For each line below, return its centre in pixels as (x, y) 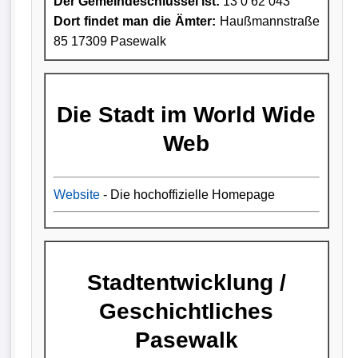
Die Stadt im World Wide (187, 114)
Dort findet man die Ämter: (134, 21)
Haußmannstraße (267, 21)
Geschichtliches (187, 311)
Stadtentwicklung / (186, 282)
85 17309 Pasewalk (109, 41)
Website (76, 194)
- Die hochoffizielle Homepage (187, 194)
